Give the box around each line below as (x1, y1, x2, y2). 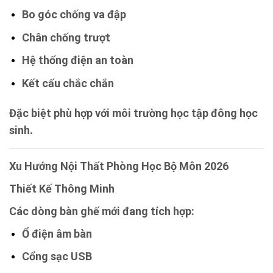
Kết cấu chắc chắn (21, 77, 114, 90)
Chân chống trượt (21, 30, 110, 44)
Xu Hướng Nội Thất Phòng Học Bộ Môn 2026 (9, 159, 229, 172)
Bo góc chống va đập (21, 8, 126, 21)
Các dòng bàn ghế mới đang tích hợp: (9, 204, 194, 218)
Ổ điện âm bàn (21, 227, 92, 240)
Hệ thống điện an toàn (21, 54, 133, 67)
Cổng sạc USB (21, 250, 92, 263)
